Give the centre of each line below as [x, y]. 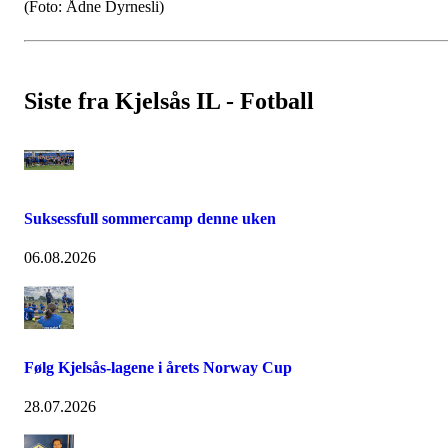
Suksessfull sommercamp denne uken [150, 219]
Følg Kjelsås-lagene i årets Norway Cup [158, 367]
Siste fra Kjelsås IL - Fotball [169, 101]
